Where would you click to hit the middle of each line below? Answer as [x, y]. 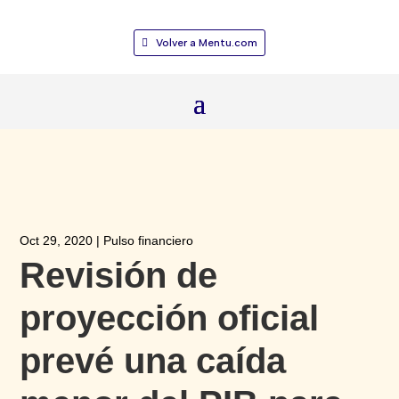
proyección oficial [170, 318]
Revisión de [119, 275]
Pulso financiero [149, 240]
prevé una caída [153, 360]
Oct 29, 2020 [57, 240]
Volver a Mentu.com [206, 43]
